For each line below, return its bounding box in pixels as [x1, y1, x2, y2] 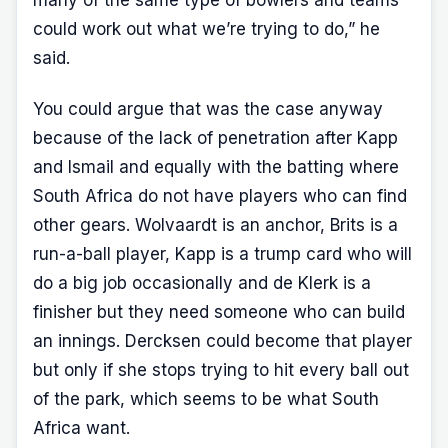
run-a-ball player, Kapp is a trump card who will [33, 243, 412, 264]
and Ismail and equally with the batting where [33, 156, 399, 177]
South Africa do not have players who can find [33, 185, 407, 206]
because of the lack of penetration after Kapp [33, 127, 398, 148]
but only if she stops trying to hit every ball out [33, 359, 409, 380]
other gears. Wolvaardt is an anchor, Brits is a [33, 214, 398, 235]
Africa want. [33, 417, 130, 438]
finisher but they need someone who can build [33, 301, 405, 322]
